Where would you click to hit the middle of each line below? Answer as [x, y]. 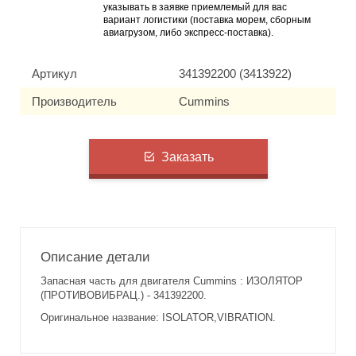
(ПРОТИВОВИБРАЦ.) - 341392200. [124, 296]
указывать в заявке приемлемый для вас [195, 8]
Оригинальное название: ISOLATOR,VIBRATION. [158, 318]
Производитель [74, 102]
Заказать [187, 157]
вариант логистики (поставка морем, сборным [207, 20]
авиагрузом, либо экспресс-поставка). [188, 33]
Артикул [54, 74]
